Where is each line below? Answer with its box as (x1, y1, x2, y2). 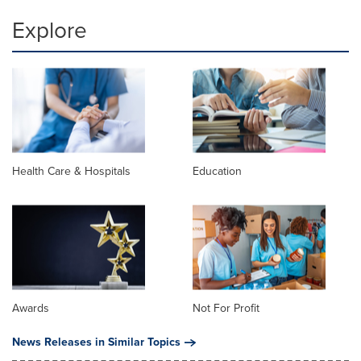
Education (193, 163, 242, 180)
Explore (12, 14, 87, 47)
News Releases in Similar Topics (12, 334, 180, 351)
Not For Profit (193, 300, 259, 317)
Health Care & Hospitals (12, 163, 131, 180)
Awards (12, 300, 49, 317)
